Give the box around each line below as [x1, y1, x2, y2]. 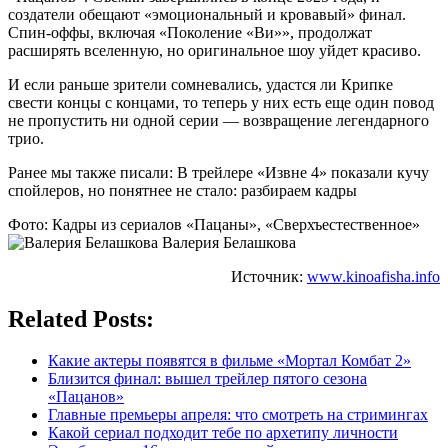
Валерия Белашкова [158, 233, 296, 251]
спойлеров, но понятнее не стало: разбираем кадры [8, 181, 357, 199]
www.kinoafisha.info [307, 267, 440, 285]
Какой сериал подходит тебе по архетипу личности [48, 424, 398, 442]
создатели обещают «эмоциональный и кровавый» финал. [8, 5, 406, 23]
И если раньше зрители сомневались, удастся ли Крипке [8, 75, 393, 93]
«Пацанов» [48, 388, 124, 406]
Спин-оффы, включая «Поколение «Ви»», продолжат [8, 23, 372, 41]
